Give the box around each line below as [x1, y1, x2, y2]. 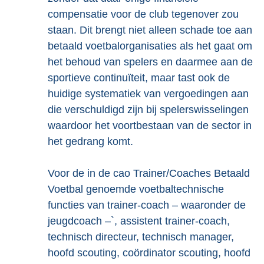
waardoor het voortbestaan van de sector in [48, 120, 252, 131]
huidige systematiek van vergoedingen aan [48, 88, 249, 100]
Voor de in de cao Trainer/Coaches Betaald [48, 167, 250, 179]
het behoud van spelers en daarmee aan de [48, 56, 253, 68]
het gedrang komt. [48, 136, 133, 147]
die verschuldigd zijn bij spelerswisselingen [48, 104, 249, 115]
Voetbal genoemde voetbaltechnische [48, 183, 224, 195]
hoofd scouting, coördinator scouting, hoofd [48, 247, 250, 259]
